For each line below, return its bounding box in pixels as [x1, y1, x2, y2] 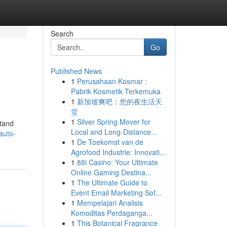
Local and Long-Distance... [70, 127, 157, 137]
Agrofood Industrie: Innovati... [70, 147, 166, 157]
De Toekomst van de [77, 137, 143, 147]
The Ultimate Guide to [77, 177, 147, 187]
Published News [50, 66, 102, 76]
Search [50, 28, 73, 39]
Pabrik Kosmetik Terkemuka [70, 86, 161, 96]
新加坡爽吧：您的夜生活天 [77, 96, 162, 106]
